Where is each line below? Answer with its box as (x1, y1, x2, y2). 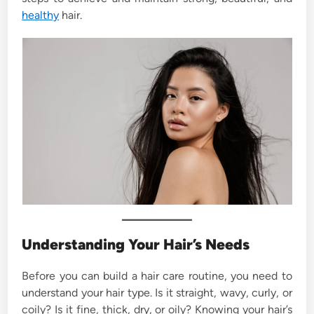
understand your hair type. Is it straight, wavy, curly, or (22, 286, 292, 299)
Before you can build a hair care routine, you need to (22, 269, 292, 282)
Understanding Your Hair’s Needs (22, 235, 250, 253)
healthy (22, 8, 60, 22)
